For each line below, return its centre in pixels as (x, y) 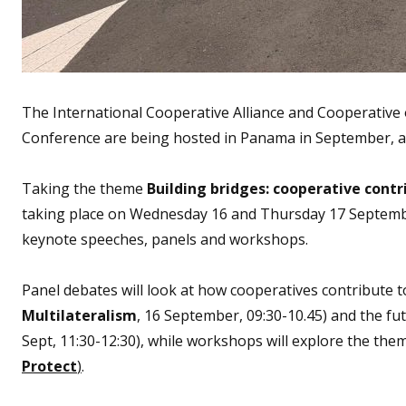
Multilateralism (79, 315)
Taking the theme (84, 188)
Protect (49, 366)
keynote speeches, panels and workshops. (165, 239)
